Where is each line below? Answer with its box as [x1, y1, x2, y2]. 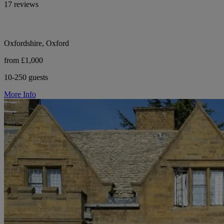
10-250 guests [4, 72, 48, 81]
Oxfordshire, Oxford [4, 38, 69, 47]
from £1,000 [4, 55, 43, 64]
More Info [4, 89, 36, 98]
